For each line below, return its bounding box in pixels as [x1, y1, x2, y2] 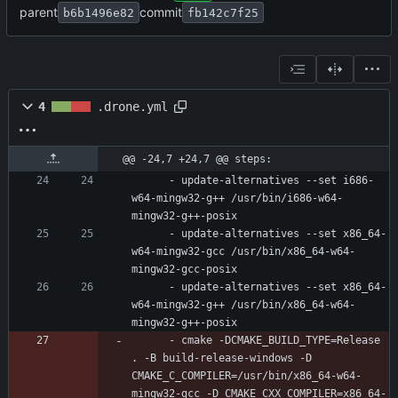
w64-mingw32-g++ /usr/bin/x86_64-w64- [131, 298, 355, 312]
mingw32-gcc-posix [131, 263, 237, 276]
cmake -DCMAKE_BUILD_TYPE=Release [181, 334, 380, 347]
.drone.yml [97, 99, 168, 115]
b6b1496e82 [63, 5, 134, 20]
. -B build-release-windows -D [131, 352, 312, 365]
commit [139, 4, 182, 20]
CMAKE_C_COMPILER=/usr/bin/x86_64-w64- [131, 370, 362, 383]
